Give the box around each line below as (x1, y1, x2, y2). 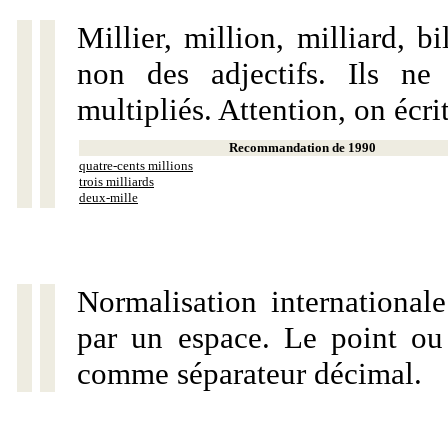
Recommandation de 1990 (229, 140, 376, 155)
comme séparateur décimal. (77, 356, 422, 391)
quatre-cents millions (79, 158, 193, 173)
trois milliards (79, 174, 154, 189)
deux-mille (79, 190, 138, 205)
